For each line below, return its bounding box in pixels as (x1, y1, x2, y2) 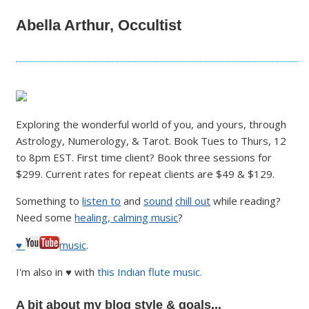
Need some (16, 210, 75, 224)
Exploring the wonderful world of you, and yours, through (16, 117, 287, 131)
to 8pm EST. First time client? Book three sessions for (16, 150, 272, 164)
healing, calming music (74, 210, 179, 224)
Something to (16, 193, 83, 208)
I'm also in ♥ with (16, 264, 98, 279)
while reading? (210, 193, 281, 208)
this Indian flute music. (97, 264, 203, 279)
